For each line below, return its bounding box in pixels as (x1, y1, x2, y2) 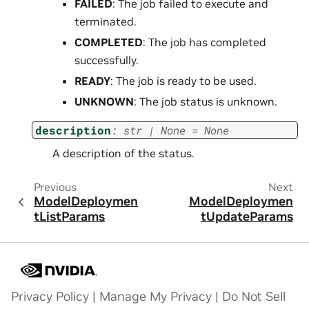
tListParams (34, 209, 106, 225)
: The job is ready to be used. (110, 73, 257, 88)
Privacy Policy (11, 289, 89, 305)
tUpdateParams (200, 209, 293, 225)
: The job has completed (143, 34, 266, 49)
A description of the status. (52, 146, 195, 161)
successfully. (74, 52, 139, 67)
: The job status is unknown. (134, 94, 277, 108)
